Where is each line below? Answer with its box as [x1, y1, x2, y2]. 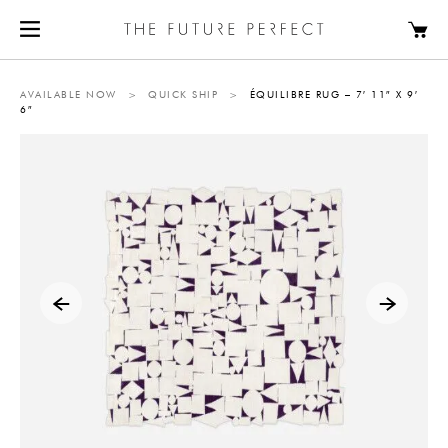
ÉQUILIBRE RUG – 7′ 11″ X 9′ [249, 90, 418, 100]
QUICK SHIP [148, 90, 218, 100]
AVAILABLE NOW [20, 90, 117, 100]
